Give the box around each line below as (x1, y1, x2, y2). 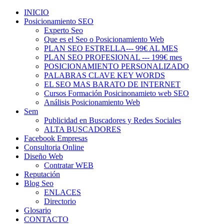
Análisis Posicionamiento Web (44, 98, 140, 106)
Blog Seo (24, 179, 53, 187)
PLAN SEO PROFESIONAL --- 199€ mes (44, 53, 182, 61)
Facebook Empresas (24, 134, 87, 142)
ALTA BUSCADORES (44, 125, 121, 133)
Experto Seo (44, 26, 83, 34)
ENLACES (44, 188, 81, 196)
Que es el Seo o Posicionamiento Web (44, 35, 164, 43)
